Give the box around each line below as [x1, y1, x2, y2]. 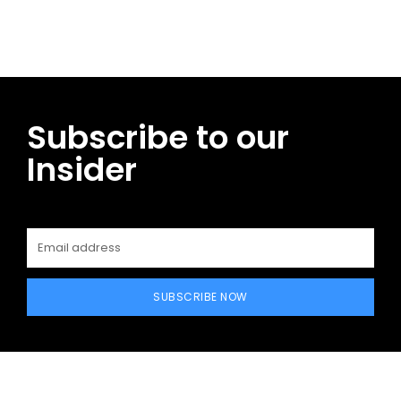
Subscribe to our [27, 114, 289, 160]
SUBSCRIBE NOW [153, 288, 248, 304]
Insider [27, 146, 137, 192]
